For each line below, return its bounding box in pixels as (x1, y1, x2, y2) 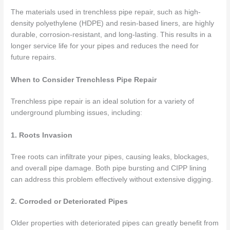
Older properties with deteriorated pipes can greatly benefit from (11, 219, 219, 227)
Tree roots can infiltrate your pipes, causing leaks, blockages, (11, 152, 209, 161)
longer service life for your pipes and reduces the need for (11, 42, 199, 50)
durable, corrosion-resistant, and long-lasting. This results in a (11, 30, 212, 39)
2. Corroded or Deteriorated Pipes (11, 198, 128, 206)
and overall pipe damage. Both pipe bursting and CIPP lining (11, 164, 207, 172)
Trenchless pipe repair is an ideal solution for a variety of (11, 97, 195, 105)
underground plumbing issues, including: (11, 108, 143, 117)
